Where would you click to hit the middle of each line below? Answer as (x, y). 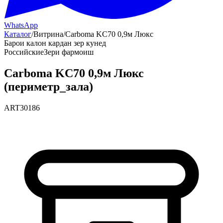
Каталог (18, 34)
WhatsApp (21, 25)
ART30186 (22, 108)
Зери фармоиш (69, 52)
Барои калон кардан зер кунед (55, 43)
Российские (24, 52)
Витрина (48, 34)
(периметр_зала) (49, 86)
